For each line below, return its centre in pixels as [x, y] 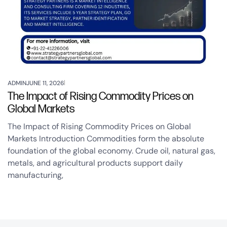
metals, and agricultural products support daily [95, 163]
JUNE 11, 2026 [45, 83]
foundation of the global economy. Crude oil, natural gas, [111, 151]
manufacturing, [35, 175]
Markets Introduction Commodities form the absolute [106, 139]
